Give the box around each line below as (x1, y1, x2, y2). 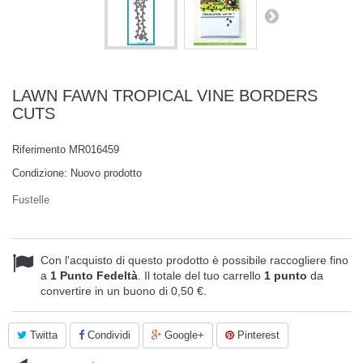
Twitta (27, 329, 58, 341)
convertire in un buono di (41, 284, 171, 297)
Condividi (84, 329, 130, 341)
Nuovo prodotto (70, 167, 142, 179)
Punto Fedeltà (57, 269, 138, 282)
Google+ (161, 329, 204, 341)
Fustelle (12, 194, 49, 206)
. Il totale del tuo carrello (138, 269, 264, 282)
